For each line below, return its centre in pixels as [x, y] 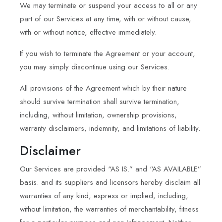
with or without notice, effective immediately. [88, 32]
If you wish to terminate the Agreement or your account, [108, 53]
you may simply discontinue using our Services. [95, 67]
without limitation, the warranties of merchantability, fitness [109, 209]
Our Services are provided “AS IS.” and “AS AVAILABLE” [111, 169]
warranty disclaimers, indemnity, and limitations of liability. [110, 128]
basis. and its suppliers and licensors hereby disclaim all [110, 182]
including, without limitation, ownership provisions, [98, 115]
